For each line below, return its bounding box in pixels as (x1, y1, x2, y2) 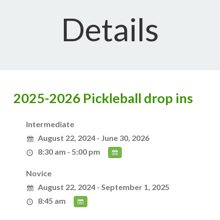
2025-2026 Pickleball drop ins (13, 90, 193, 106)
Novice (26, 168, 52, 178)
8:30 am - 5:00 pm (38, 147, 101, 156)
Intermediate (26, 119, 75, 129)
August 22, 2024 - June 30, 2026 (38, 133, 150, 142)
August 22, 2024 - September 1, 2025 (38, 182, 170, 192)
